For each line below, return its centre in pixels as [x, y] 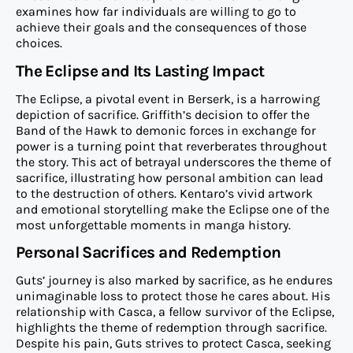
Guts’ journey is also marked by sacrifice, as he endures [174, 281]
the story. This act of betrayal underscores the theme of [173, 162]
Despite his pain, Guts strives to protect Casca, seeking [173, 344]
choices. [39, 43]
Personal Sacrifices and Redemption [149, 253]
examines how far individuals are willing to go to [156, 12]
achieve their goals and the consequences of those [161, 28]
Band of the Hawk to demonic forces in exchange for [166, 130]
